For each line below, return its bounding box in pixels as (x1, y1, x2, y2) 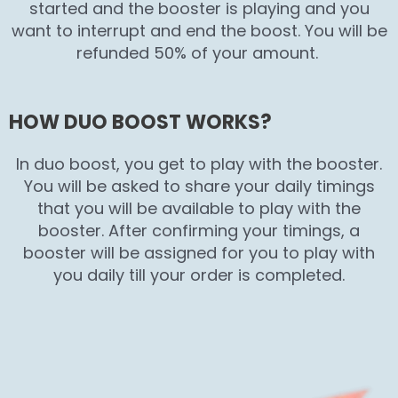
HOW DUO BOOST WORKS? (9, 107, 272, 136)
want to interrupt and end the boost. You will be (11, 20, 387, 43)
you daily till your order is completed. (53, 263, 345, 286)
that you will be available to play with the (37, 196, 361, 219)
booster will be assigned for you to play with (23, 241, 375, 264)
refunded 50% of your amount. (76, 42, 322, 65)
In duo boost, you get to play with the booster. (16, 152, 382, 175)
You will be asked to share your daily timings (23, 174, 375, 197)
